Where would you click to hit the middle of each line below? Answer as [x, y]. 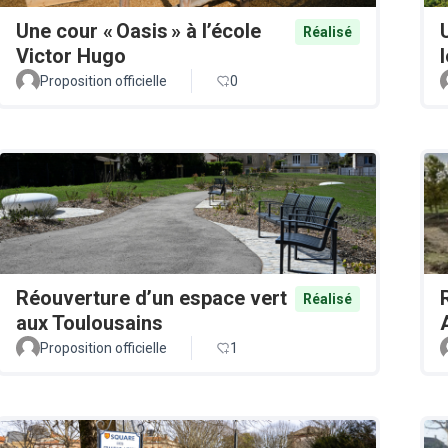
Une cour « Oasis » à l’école [138, 31]
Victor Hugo [71, 56]
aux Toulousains [89, 322]
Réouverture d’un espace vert [151, 297]
